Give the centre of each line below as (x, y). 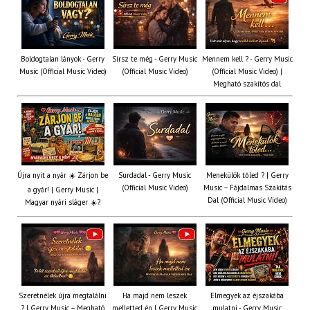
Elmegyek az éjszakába (247, 296)
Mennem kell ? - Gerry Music (247, 59)
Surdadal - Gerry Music (155, 175)
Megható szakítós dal (247, 84)
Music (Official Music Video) (63, 72)
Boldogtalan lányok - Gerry (63, 59)
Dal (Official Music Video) (247, 200)
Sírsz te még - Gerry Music (155, 59)
